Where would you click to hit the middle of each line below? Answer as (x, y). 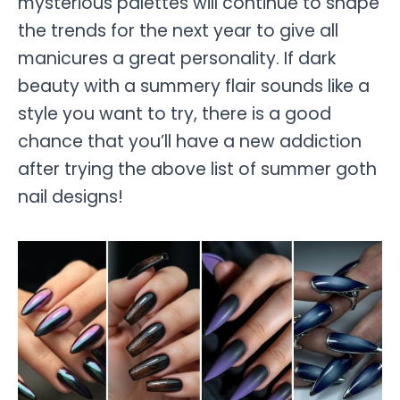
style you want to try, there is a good (175, 114)
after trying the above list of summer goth (197, 170)
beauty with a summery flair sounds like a (194, 87)
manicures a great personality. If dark (177, 59)
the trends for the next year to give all (178, 31)
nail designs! (71, 197)
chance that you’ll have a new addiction (190, 142)
